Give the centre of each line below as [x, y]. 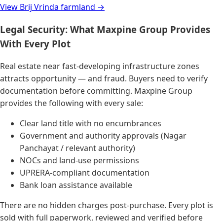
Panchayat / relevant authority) [77, 148]
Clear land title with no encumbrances [91, 123]
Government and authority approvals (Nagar [103, 136]
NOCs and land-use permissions [79, 160]
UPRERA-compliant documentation [85, 173]
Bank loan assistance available [76, 185]
